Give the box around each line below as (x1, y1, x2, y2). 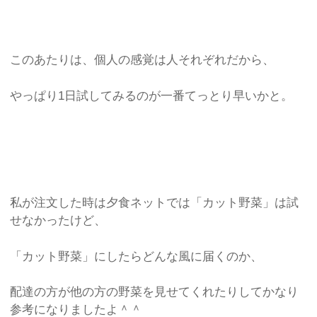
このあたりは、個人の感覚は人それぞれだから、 (10, 53, 275, 67)
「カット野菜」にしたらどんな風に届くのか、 (10, 249, 263, 263)
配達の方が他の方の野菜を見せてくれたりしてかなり (10, 285, 299, 299)
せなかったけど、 (10, 214, 107, 228)
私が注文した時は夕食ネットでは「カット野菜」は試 (10, 196, 299, 210)
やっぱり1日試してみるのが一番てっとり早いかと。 (10, 88, 294, 103)
